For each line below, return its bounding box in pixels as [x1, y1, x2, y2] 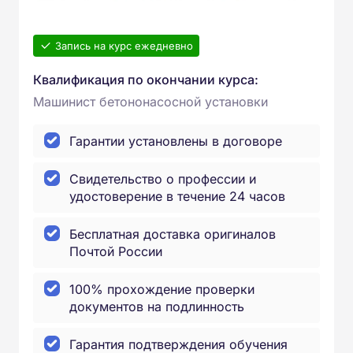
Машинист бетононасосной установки [33, 94, 268, 110]
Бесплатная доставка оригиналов [69, 226, 276, 242]
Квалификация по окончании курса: [33, 72, 258, 87]
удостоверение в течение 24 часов [69, 188, 285, 204]
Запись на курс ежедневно [55, 39, 193, 52]
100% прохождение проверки [69, 281, 255, 297]
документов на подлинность [69, 299, 244, 314]
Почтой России [69, 243, 162, 259]
